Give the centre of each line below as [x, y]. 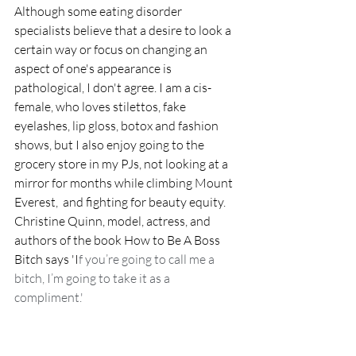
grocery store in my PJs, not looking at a [122, 163]
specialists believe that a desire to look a [124, 30]
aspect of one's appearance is [94, 68]
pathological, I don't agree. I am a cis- [113, 87]
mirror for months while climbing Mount [125, 182]
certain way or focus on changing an [112, 49]
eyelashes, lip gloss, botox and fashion [118, 125]
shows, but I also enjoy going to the [110, 144]
